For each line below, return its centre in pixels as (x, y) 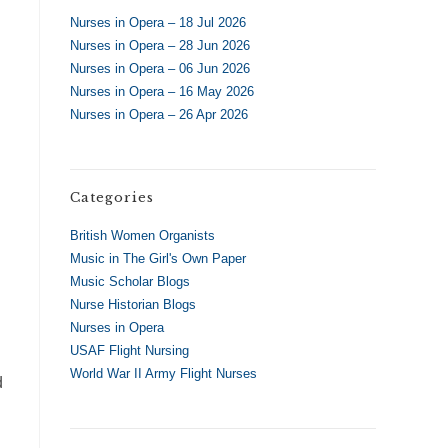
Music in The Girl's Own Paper (158, 258)
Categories (112, 197)
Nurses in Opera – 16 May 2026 (162, 91)
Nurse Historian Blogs (133, 304)
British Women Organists (142, 235)
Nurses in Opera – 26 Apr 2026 (159, 114)
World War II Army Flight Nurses (163, 373)
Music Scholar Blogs (130, 281)
